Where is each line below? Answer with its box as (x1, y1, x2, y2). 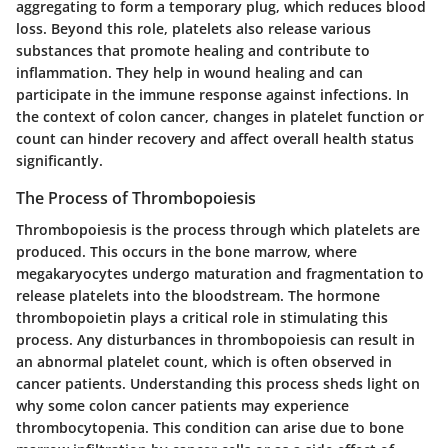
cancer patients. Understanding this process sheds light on (16, 373, 420, 393)
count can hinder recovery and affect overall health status (16, 128, 414, 148)
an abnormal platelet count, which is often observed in (16, 351, 392, 371)
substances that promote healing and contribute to (16, 40, 370, 60)
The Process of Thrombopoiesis (16, 186, 256, 209)
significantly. (16, 150, 103, 170)
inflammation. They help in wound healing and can (16, 62, 363, 82)
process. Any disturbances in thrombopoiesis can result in (16, 329, 415, 349)
